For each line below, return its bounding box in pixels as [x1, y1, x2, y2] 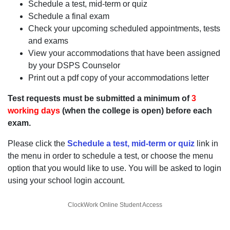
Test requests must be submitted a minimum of [8, 94, 191, 103]
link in [195, 139, 218, 148]
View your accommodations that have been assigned [28, 49, 220, 57]
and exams [28, 36, 68, 45]
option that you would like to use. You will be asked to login [8, 164, 221, 172]
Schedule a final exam [28, 12, 109, 21]
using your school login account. [8, 176, 125, 185]
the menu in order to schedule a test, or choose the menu [8, 151, 213, 160]
